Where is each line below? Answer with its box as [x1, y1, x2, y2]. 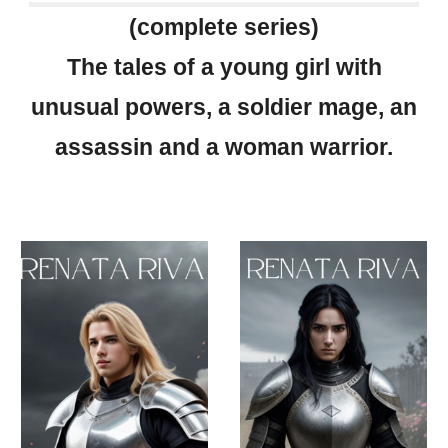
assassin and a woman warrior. [55, 134, 393, 160]
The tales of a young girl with [66, 54, 382, 80]
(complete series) [129, 14, 319, 40]
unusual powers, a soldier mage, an [31, 94, 417, 120]
